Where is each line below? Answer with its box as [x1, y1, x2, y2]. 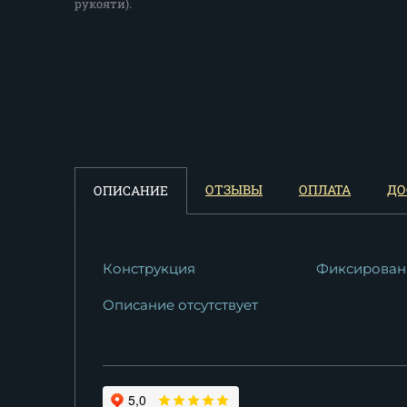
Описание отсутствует [103, 296, 258, 313]
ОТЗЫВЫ [205, 181, 263, 198]
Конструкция [103, 260, 195, 277]
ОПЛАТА [299, 181, 351, 198]
